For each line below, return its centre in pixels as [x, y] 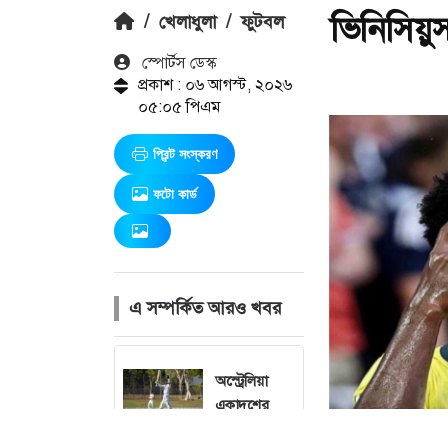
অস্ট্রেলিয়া [241, 381]
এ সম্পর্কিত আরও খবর [205, 308]
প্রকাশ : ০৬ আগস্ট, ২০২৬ [214, 85]
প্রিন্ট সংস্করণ [185, 154]
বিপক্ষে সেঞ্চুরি [252, 429]
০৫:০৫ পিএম [178, 107]
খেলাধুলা [187, 22]
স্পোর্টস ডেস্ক [177, 63]
